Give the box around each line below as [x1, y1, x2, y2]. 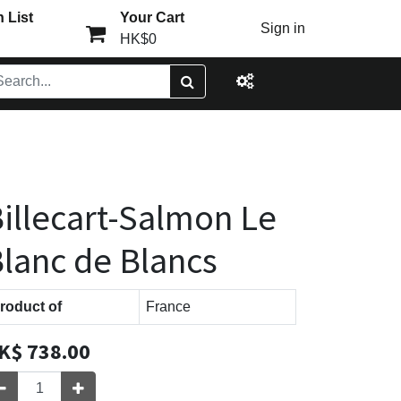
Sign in [260, 21, 306, 36]
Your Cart [119, 10, 184, 25]
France [146, 299, 191, 314]
